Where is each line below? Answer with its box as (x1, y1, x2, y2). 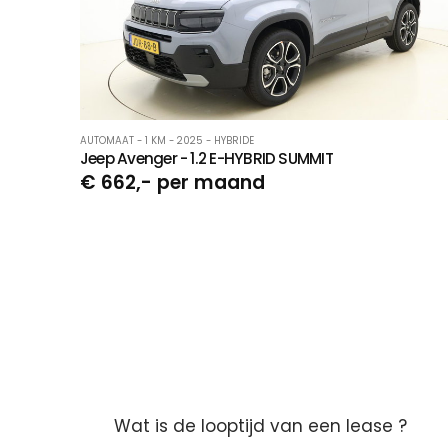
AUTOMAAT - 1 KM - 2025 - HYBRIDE (80, 134, 254, 148)
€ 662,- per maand (80, 169, 265, 197)
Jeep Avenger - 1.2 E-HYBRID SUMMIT (80, 148, 333, 170)
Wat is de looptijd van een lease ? (114, 414, 407, 439)
